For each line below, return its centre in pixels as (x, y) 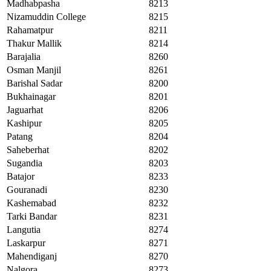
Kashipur (24, 123)
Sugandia (24, 163)
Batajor (21, 177)
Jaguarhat (25, 110)
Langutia (24, 230)
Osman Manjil (34, 70)
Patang (20, 137)
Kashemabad (31, 203)
